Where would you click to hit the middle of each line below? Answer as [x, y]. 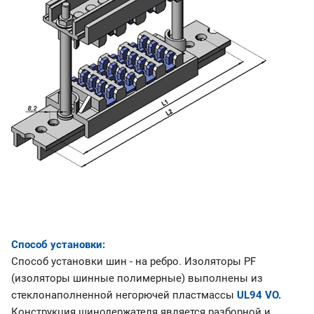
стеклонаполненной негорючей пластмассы [123, 295]
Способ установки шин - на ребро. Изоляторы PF [134, 262]
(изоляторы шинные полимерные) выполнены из [137, 279]
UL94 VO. [258, 295]
